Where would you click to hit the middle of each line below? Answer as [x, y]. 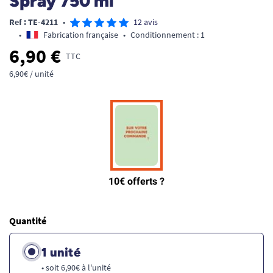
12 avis [146, 22]
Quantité [28, 221]
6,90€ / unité [31, 74]
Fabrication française [81, 35]
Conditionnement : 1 [168, 35]
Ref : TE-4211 [34, 22]
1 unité [61, 252]
